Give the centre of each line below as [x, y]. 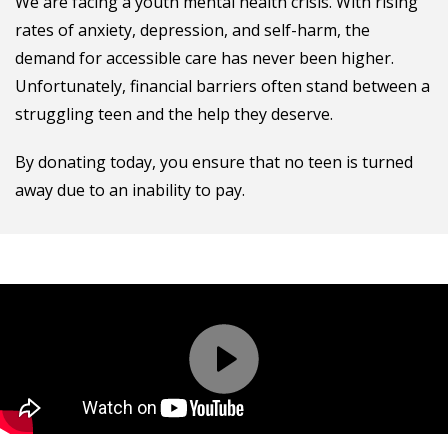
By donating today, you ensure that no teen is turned [214, 162]
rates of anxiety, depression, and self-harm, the [192, 30]
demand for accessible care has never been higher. [204, 58]
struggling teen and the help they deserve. [174, 114]
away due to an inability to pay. [130, 190]
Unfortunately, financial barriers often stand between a [222, 86]
